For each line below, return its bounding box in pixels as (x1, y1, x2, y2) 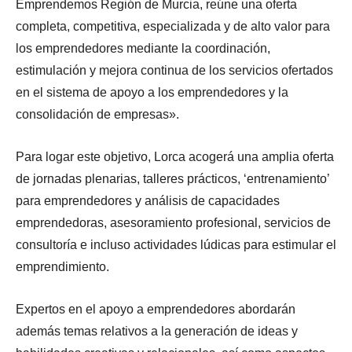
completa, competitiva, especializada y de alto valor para (16, 19, 330, 33)
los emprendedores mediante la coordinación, (16, 41, 270, 55)
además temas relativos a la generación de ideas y (16, 324, 298, 338)
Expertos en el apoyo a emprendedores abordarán (16, 302, 295, 316)
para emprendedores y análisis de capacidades (16, 193, 280, 207)
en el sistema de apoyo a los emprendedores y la (16, 85, 288, 99)
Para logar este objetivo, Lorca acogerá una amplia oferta (16, 149, 334, 163)
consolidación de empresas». (16, 107, 179, 121)
